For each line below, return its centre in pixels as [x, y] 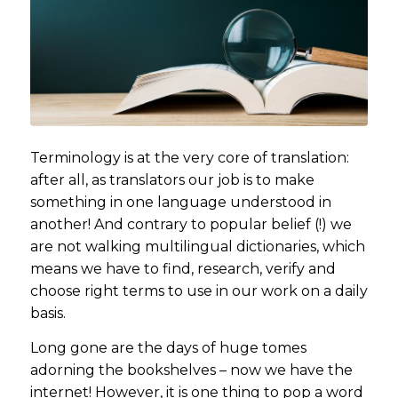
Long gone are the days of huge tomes [168, 348]
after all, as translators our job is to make [172, 180]
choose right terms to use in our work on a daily [199, 291]
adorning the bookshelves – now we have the [191, 370]
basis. [48, 314]
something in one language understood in [180, 203]
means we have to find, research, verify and [183, 269]
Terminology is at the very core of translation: [189, 158]
